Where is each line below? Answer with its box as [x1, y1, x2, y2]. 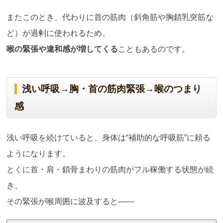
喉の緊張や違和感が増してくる [6, 44, 118, 53]
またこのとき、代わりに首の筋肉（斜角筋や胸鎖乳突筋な [6, 12, 214, 21]
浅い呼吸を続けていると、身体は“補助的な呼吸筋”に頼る [6, 133, 211, 142]
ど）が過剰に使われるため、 [6, 28, 111, 37]
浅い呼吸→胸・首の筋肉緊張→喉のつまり [22, 83, 202, 94]
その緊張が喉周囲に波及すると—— [6, 197, 134, 206]
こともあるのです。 [118, 44, 190, 53]
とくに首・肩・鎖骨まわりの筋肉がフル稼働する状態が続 [6, 165, 214, 174]
